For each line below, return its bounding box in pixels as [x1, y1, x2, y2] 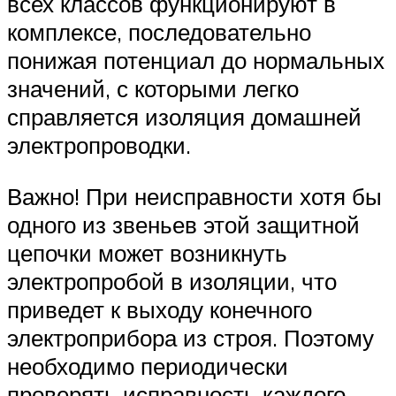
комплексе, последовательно [7, 18, 311, 47]
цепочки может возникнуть [7, 238, 287, 267]
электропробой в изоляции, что [7, 266, 337, 295]
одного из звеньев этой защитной [7, 209, 360, 239]
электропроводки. [7, 131, 191, 160]
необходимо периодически [7, 351, 288, 380]
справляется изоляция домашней [7, 103, 362, 132]
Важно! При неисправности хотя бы [7, 181, 382, 210]
